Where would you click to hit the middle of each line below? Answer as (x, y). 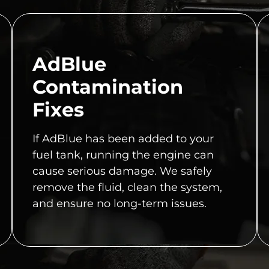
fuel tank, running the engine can (123, 155)
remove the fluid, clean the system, (127, 187)
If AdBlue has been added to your (123, 138)
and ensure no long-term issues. (119, 203)
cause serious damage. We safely (122, 171)
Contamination (108, 86)
